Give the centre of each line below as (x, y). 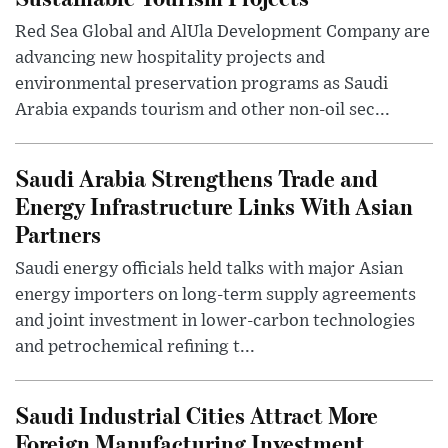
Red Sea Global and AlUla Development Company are (222, 32)
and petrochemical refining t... (135, 347)
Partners (58, 234)
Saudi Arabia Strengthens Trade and (196, 178)
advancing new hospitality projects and (170, 58)
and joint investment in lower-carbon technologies (215, 321)
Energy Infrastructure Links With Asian (214, 206)
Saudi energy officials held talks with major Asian (209, 269)
